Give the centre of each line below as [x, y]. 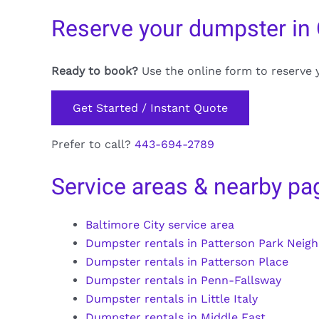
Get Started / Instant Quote [150, 108]
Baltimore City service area [160, 224]
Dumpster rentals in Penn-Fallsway [183, 280]
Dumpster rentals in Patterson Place [187, 261]
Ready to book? [95, 70]
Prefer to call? [93, 145]
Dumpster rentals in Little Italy [172, 298]
